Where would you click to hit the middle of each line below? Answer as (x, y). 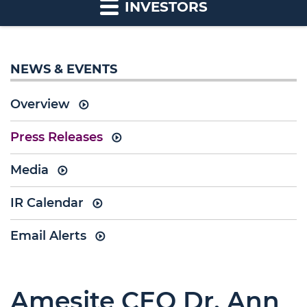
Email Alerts (48, 236)
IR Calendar (47, 203)
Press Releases (57, 137)
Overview (40, 104)
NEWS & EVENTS (64, 69)
